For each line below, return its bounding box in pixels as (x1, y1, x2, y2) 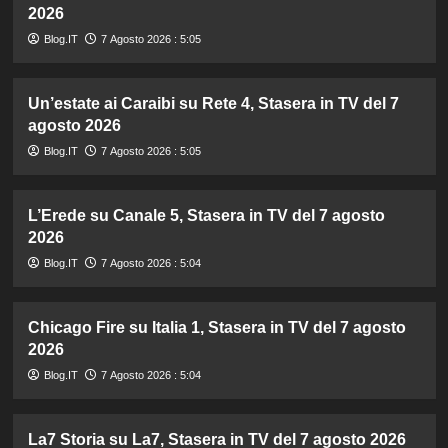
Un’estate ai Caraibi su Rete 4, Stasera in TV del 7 (27, 94, 399, 112)
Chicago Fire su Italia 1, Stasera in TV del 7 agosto (27, 318, 406, 336)
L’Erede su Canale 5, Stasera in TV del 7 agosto (27, 206, 385, 224)
